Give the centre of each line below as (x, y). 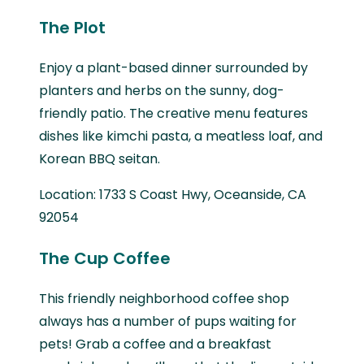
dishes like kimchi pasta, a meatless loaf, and (181, 136)
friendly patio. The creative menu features (173, 114)
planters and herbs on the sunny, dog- (162, 91)
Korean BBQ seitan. (100, 159)
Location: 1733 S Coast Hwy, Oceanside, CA (173, 195)
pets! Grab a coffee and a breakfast (155, 344)
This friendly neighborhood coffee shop (164, 299)
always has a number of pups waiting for (168, 322)
